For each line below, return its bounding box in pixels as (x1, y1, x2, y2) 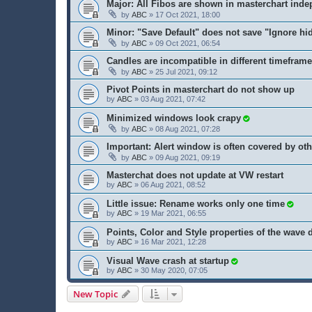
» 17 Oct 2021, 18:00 (147, 10, 220, 19)
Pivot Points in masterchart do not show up (107, 84, 295, 95)
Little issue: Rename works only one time (107, 198, 285, 209)
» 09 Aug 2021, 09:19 (147, 153, 220, 162)
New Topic (73, 287, 118, 300)
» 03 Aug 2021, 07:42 (132, 94, 205, 103)
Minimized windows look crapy (107, 112, 241, 123)
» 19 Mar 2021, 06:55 (132, 208, 206, 217)
